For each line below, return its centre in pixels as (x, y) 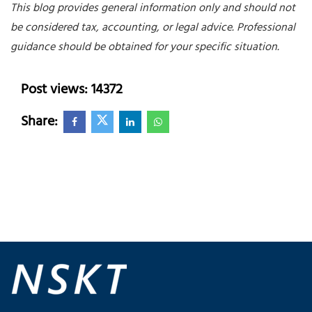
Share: (39, 123)
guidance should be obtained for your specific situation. (145, 48)
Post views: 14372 (72, 91)
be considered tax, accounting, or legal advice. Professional (153, 28)
